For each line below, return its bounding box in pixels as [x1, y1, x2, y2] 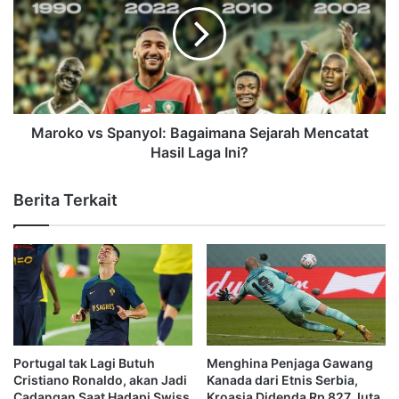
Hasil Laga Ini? [151, 143, 248, 162]
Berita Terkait [13, 191, 118, 210]
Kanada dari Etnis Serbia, [207, 371, 358, 387]
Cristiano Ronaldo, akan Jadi [13, 371, 187, 387]
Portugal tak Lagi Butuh [13, 354, 155, 370]
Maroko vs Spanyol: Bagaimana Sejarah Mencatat [30, 124, 369, 142]
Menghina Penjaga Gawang [207, 354, 373, 370]
